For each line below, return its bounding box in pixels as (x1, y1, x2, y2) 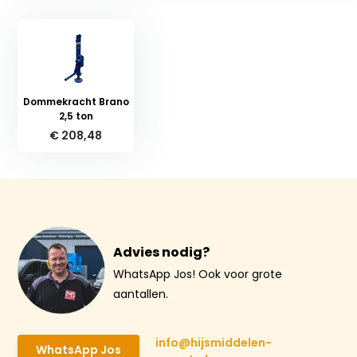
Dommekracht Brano (22, 94, 129, 108)
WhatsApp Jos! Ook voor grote (113, 265, 283, 282)
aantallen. (113, 285, 169, 302)
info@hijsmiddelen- (155, 334, 273, 351)
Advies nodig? (113, 242, 210, 261)
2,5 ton (58, 108, 93, 123)
